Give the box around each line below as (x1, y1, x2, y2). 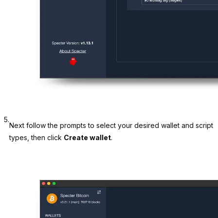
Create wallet (64, 133, 111, 142)
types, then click (9, 133, 64, 142)
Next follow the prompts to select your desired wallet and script (9, 121, 213, 130)
